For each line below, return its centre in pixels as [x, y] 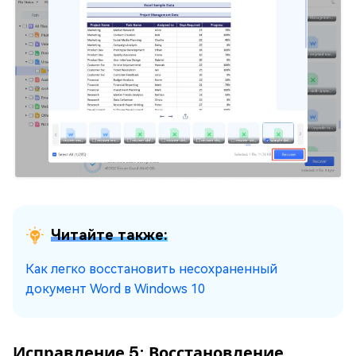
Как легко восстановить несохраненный [151, 269]
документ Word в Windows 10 [115, 288]
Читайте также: [109, 234]
